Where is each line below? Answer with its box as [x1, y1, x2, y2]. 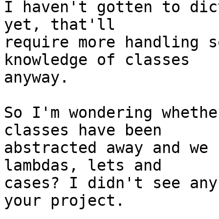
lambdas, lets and [4, 156, 162, 175]
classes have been [4, 121, 162, 139]
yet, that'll [4, 16, 115, 34]
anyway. [4, 68, 69, 87]
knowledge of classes [4, 51, 190, 69]
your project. [4, 192, 125, 210]
